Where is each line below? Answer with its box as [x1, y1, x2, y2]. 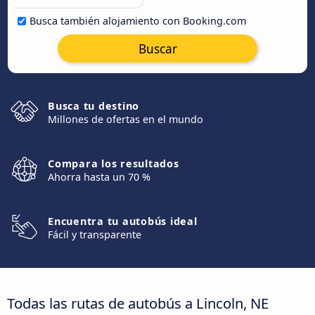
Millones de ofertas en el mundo [48, 112, 203, 126]
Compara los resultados [48, 157, 179, 170]
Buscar [138, 40, 177, 57]
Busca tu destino [48, 99, 139, 112]
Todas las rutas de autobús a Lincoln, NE [7, 292, 269, 313]
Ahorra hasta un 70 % [48, 170, 150, 184]
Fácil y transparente [48, 228, 141, 241]
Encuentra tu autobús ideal [48, 214, 198, 228]
